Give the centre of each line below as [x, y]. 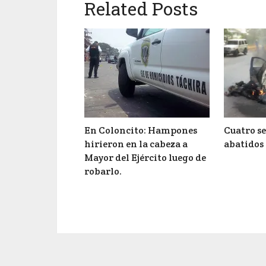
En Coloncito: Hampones [141, 130]
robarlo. [103, 171]
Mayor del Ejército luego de [145, 158]
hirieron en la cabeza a [136, 144]
